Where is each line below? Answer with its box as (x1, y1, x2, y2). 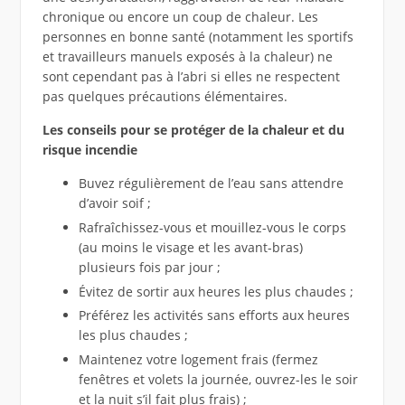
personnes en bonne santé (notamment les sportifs (42, 28, 353, 46)
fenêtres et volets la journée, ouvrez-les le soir (78, 370, 358, 388)
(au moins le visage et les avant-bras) (78, 238, 303, 256)
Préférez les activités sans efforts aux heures (78, 306, 350, 325)
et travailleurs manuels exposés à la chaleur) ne (42, 48, 333, 66)
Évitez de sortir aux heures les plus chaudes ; (78, 282, 353, 300)
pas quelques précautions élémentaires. (42, 88, 287, 106)
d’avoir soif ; (78, 194, 151, 212)
